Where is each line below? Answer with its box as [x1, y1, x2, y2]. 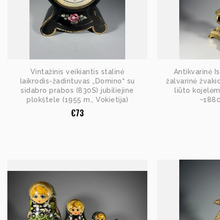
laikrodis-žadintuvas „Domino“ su [20, 77, 135, 85]
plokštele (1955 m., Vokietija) [27, 96, 128, 104]
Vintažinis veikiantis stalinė [30, 68, 125, 76]
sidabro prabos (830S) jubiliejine [21, 86, 134, 94]
